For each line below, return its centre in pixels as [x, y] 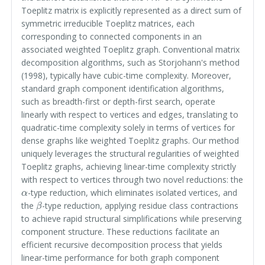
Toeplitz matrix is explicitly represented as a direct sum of [132, 11]
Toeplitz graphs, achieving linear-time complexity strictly [129, 167]
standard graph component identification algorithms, [123, 89]
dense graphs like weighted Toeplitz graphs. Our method [130, 141]
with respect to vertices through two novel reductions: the [132, 180]
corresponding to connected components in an [112, 37]
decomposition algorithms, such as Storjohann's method [131, 63]
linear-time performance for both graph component [121, 258]
